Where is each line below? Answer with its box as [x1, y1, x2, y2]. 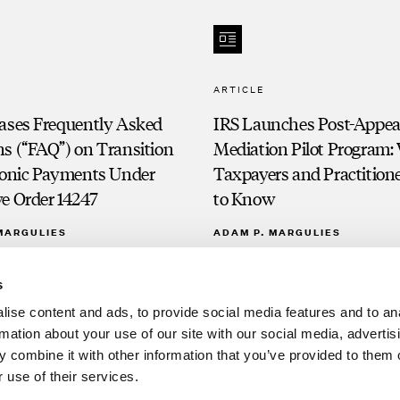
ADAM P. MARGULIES [213, 226, 341, 238]
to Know [213, 187, 276, 210]
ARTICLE [213, 83, 264, 96]
